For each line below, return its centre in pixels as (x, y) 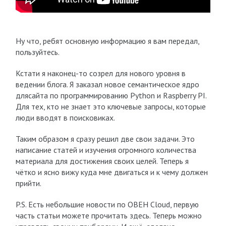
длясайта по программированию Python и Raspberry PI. (111, 95)
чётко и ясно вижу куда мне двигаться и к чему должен (111, 172)
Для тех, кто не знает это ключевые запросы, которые (110, 106)
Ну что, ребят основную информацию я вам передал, (107, 41)
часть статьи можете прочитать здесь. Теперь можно (108, 215)
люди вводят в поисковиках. (65, 118)
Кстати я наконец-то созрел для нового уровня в (100, 73)
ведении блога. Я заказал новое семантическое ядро (107, 84)
